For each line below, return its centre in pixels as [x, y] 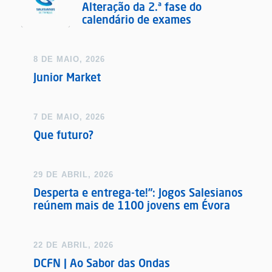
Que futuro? [63, 135]
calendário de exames [137, 20]
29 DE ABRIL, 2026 [73, 175]
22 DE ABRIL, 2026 [73, 245]
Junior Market [67, 77]
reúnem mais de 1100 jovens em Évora [132, 206]
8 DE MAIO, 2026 [69, 59]
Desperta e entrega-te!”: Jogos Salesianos [138, 193]
